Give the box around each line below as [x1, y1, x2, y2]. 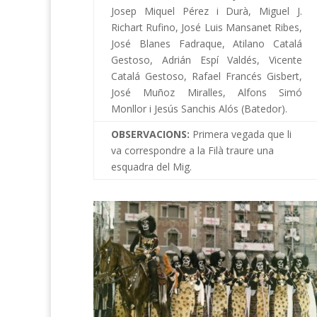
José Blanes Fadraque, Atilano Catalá [111, 36, 302, 50]
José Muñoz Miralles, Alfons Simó [111, 85, 302, 99]
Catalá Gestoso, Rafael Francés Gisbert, [111, 69, 302, 83]
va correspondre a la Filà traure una [111, 143, 274, 157]
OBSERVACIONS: [111, 127, 192, 141]
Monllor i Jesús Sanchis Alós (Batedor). [111, 101, 287, 115]
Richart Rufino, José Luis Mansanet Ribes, [111, 20, 302, 34]
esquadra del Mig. [111, 159, 192, 173]
